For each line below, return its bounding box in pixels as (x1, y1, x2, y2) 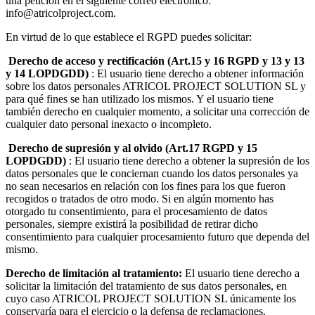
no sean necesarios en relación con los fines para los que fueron (6, 180, 285, 193)
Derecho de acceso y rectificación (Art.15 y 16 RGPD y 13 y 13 (6, 55, 304, 67)
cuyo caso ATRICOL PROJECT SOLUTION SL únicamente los (6, 292, 296, 305)
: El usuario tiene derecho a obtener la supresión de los (66, 155, 309, 167)
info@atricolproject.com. (6, 7, 116, 20)
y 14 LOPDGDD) (6, 67, 89, 80)
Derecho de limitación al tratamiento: (6, 267, 182, 280)
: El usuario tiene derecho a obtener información (89, 67, 304, 80)
